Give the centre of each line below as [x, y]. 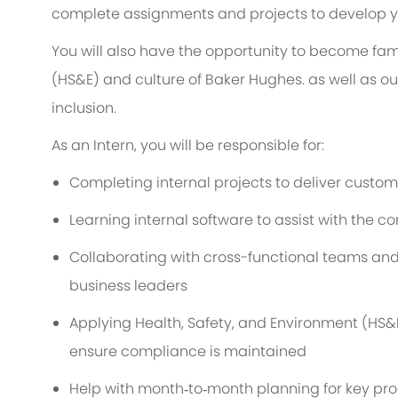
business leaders [128, 286]
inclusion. [84, 108]
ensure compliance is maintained [188, 352]
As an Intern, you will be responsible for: [188, 146]
